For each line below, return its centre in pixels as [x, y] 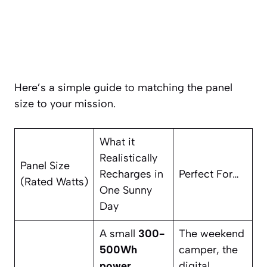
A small [119, 233]
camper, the [208, 249]
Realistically [128, 158]
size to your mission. [65, 103]
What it [117, 142]
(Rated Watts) [54, 181]
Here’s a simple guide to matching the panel [123, 87]
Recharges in [131, 174]
